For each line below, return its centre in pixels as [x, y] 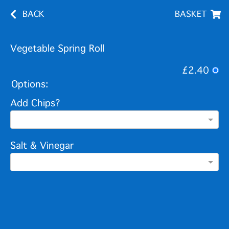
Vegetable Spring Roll [57, 49]
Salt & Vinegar [42, 146]
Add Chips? [35, 103]
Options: [30, 84]
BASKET [191, 14]
